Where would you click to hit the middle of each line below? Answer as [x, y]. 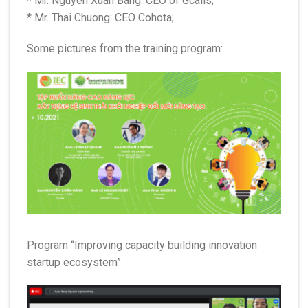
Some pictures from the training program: [125, 49]
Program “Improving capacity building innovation [142, 245]
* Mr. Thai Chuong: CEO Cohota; [100, 17]
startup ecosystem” [74, 263]
